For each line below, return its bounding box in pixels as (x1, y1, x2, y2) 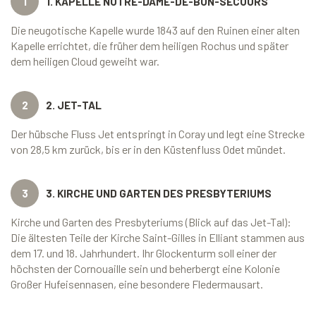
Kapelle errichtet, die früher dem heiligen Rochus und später (11, 39, 288, 53)
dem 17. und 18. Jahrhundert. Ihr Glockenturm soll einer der (11, 246, 276, 260)
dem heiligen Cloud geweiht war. (11, 54, 159, 68)
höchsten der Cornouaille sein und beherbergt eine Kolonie (11, 262, 280, 276)
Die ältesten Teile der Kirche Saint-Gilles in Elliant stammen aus (11, 231, 305, 245)
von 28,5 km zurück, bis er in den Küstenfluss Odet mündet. (11, 142, 286, 157)
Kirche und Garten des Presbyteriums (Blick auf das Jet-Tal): (11, 215, 291, 229)
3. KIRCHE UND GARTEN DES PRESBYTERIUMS (46, 187, 272, 200)
